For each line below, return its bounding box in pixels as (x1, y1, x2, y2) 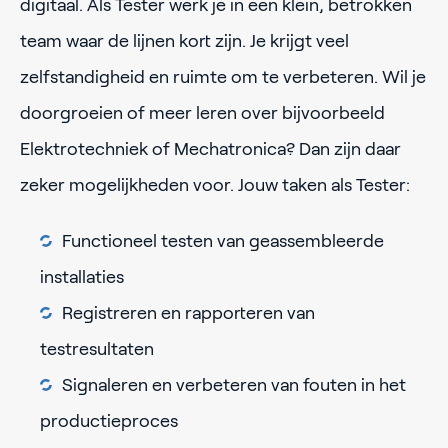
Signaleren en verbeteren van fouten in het (62, 375, 406, 396)
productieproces (40, 411, 178, 432)
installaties (40, 267, 124, 288)
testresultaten (40, 339, 154, 360)
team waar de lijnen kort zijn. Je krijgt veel (20, 31, 349, 52)
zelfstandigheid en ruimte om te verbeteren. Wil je (20, 67, 426, 88)
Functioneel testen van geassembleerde (62, 231, 384, 252)
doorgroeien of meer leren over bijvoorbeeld (20, 103, 385, 124)
